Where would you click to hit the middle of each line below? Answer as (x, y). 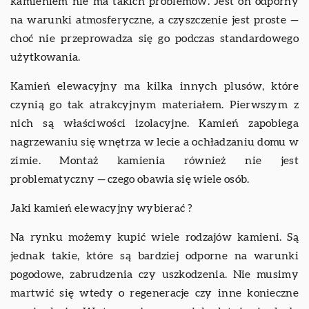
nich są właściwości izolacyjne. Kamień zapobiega (154, 123)
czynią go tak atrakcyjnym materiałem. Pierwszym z (154, 104)
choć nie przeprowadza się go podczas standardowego (154, 38)
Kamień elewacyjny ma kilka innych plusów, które (154, 86)
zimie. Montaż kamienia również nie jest (154, 160)
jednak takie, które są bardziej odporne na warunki (154, 256)
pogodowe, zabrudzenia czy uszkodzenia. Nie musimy (154, 274)
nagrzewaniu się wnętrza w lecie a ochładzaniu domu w (154, 142)
